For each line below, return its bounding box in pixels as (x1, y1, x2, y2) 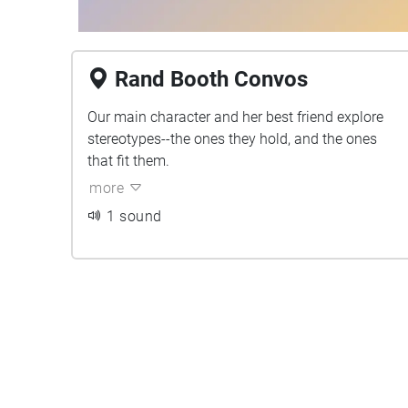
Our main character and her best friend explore (87, 108, 383, 126)
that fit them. (87, 152, 169, 169)
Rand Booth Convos (115, 66, 308, 92)
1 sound (107, 208, 162, 225)
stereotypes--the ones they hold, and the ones (87, 130, 377, 148)
